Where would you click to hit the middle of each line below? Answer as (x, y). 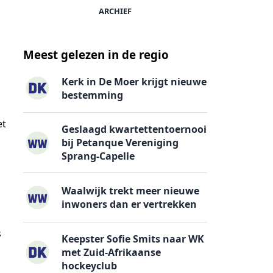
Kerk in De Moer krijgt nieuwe (134, 81)
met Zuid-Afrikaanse (112, 252)
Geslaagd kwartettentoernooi (134, 129)
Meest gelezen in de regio (96, 55)
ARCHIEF (115, 11)
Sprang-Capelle (98, 156)
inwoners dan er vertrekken (129, 204)
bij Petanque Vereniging (120, 143)
